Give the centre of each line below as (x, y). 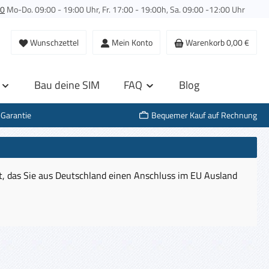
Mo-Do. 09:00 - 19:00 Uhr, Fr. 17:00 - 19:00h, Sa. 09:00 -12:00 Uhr (125, 9)
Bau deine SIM (67, 85)
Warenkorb (205, 43)
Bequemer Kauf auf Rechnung (204, 115)
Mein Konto (132, 43)
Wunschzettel (54, 43)
